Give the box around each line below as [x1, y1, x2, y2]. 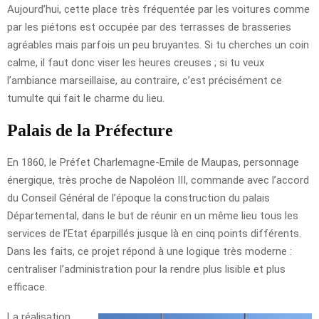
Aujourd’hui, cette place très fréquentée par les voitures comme [7, 2, 310, 16]
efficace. [7, 280, 47, 293]
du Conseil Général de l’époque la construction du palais [7, 191, 270, 204]
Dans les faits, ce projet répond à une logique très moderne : [7, 244, 292, 258]
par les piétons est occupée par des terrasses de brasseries [7, 20, 291, 33]
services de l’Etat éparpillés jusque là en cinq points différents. [7, 226, 301, 240]
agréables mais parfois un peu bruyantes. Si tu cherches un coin [7, 38, 309, 51]
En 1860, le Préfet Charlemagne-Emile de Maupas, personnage [7, 155, 299, 169]
